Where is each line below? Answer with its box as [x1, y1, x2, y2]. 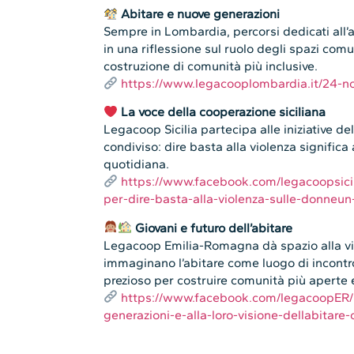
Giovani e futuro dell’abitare [135, 220, 293, 235]
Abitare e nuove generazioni [121, 6, 281, 21]
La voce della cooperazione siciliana [121, 104, 326, 120]
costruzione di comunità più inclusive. [104, 58, 318, 73]
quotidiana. [104, 156, 170, 172]
